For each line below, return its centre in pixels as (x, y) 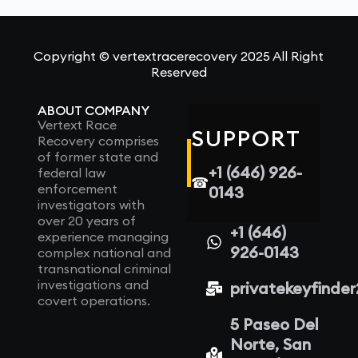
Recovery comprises (98, 141)
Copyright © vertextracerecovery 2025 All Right (179, 56)
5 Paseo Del (274, 324)
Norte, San (270, 344)
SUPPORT (247, 139)
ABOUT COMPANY (93, 111)
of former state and (97, 157)
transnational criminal (104, 269)
